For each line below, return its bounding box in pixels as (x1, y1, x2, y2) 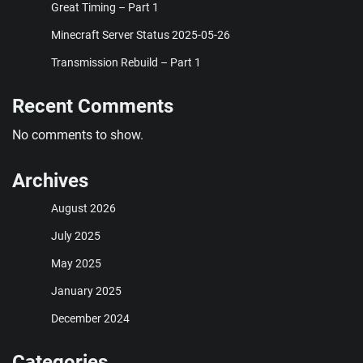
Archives (12, 169, 88, 192)
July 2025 (51, 228, 100, 242)
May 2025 (51, 256, 101, 270)
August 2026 (51, 201, 116, 215)
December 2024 (51, 311, 130, 325)
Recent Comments (12, 94, 173, 117)
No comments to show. (12, 126, 143, 143)
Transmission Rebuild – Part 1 (51, 55, 201, 69)
